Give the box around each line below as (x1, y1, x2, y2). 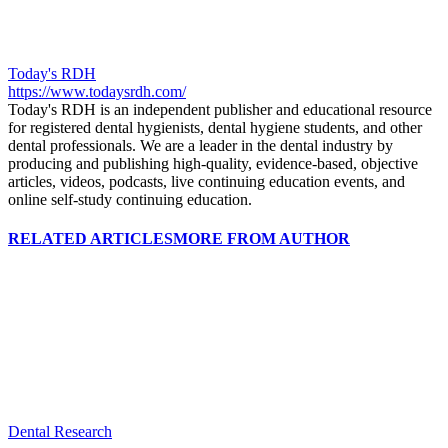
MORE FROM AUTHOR (173, 230, 350, 248)
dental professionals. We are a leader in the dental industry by (8, 136, 393, 154)
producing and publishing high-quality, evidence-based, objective (8, 154, 418, 172)
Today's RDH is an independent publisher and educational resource (8, 100, 432, 118)
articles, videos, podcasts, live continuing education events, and (8, 172, 405, 190)
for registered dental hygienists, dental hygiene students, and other (8, 118, 422, 136)
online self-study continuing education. (8, 190, 252, 208)
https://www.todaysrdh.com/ (8, 82, 186, 100)
